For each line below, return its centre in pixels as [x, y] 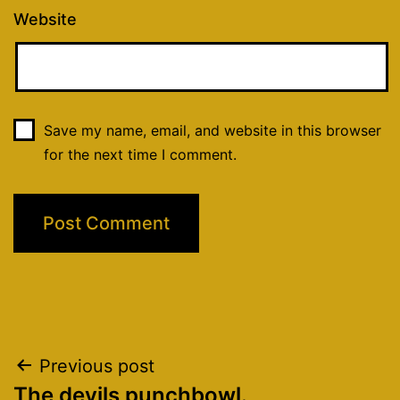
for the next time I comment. [140, 154]
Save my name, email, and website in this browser [212, 130]
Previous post [97, 366]
